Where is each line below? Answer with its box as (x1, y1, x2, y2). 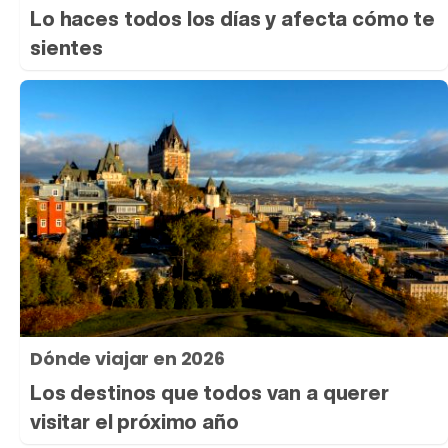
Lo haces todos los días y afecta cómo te (30, 4, 436, 34)
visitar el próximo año (30, 407, 239, 437)
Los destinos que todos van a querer (30, 378, 389, 408)
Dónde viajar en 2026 (30, 346, 225, 372)
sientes (30, 33, 103, 63)
